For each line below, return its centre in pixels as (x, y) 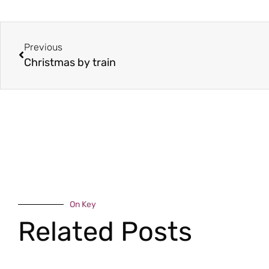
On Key (83, 204)
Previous (43, 47)
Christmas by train (70, 62)
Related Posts (105, 231)
